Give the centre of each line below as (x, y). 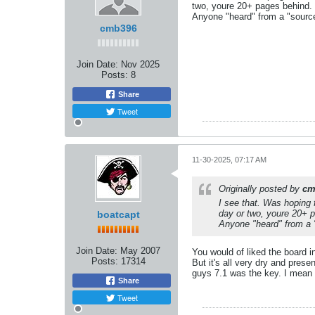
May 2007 (140, 250)
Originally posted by (261, 188)
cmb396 (118, 28)
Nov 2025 (140, 64)
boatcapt (118, 214)
